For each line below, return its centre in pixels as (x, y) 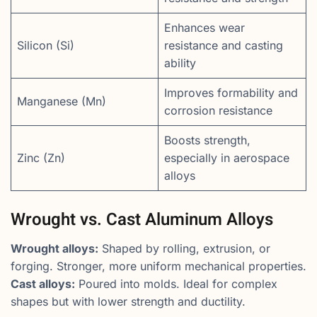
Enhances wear (204, 27)
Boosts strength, (207, 140)
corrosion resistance (218, 110)
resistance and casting (224, 45)
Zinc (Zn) (41, 157)
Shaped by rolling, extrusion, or (184, 248)
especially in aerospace (227, 157)
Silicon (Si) (46, 45)
